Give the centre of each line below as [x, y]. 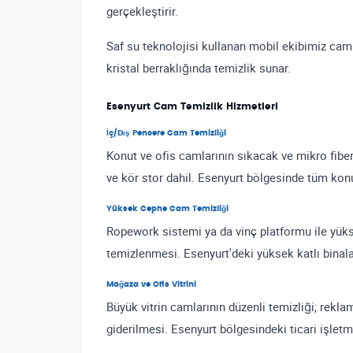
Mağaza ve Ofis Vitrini [151, 285]
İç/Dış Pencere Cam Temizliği [166, 134]
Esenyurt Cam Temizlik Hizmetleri [192, 107]
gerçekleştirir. [142, 11]
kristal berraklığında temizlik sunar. [199, 68]
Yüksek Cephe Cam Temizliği [167, 209]
